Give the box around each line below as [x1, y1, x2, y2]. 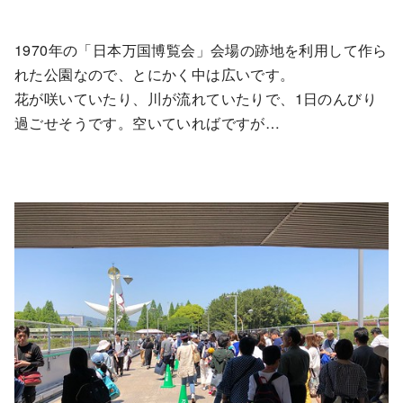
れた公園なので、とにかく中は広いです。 [14, 64, 295, 85]
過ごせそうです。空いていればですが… [14, 112, 281, 133]
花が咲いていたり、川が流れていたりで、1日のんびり [14, 88, 377, 109]
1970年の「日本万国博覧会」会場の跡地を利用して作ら [14, 40, 388, 60]
